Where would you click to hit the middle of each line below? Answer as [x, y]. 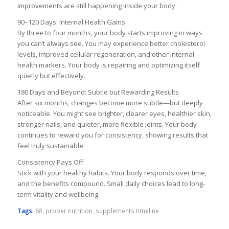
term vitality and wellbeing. [58, 194]
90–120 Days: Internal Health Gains [71, 22]
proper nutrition [69, 211]
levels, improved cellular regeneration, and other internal [106, 54]
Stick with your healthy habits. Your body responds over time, [112, 173]
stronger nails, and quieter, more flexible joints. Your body [107, 124]
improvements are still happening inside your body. [97, 6]
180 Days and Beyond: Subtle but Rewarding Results [98, 92]
